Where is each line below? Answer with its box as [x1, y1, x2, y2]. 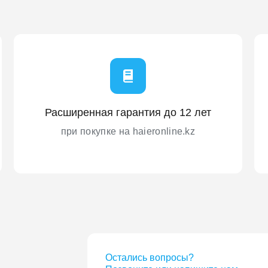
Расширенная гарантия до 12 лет [45, 106, 211, 118]
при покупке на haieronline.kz [60, 126, 196, 136]
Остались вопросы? [105, 252, 194, 263]
